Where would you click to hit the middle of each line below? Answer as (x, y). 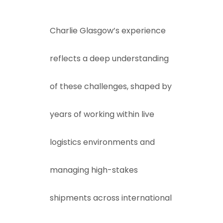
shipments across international (111, 198)
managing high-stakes (94, 170)
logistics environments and (102, 142)
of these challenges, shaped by (111, 86)
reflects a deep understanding (109, 58)
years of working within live (102, 114)
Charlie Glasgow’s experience (108, 31)
